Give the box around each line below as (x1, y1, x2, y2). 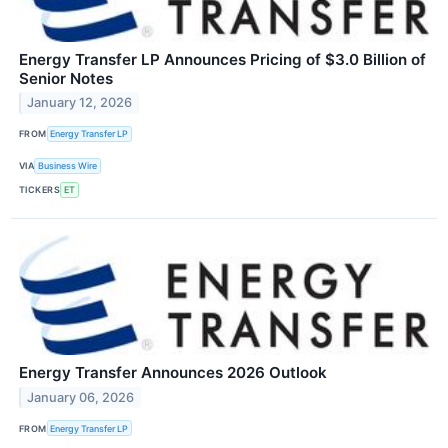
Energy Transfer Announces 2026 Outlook (19, 363, 327, 383)
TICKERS (19, 184, 61, 196)
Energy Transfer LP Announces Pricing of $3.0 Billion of (19, 49, 426, 69)
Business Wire (38, 160, 98, 172)
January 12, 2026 (27, 95, 133, 111)
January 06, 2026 (27, 389, 135, 405)
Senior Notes (19, 68, 113, 88)
